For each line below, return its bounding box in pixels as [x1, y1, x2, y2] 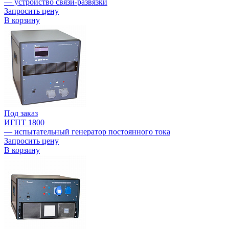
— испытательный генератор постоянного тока [4, 127, 170, 136]
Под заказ [4, 109, 38, 118]
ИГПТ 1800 [4, 118, 44, 127]
